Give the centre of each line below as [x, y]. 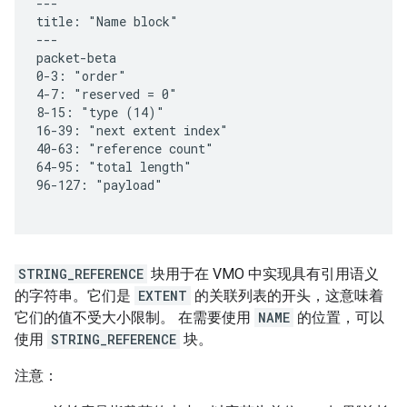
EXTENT [163, 296]
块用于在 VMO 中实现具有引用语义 [263, 274]
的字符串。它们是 [74, 296]
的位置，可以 [339, 318]
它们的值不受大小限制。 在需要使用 [134, 318]
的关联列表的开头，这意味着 [287, 296]
